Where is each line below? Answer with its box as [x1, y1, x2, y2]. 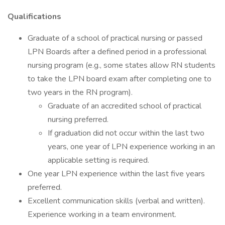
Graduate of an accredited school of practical [48, 100, 201, 111]
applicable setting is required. [48, 155, 149, 166]
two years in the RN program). [28, 87, 135, 98]
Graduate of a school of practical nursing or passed [28, 33, 202, 44]
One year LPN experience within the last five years [28, 168, 205, 179]
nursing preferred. [48, 114, 110, 125]
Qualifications [8, 11, 61, 22]
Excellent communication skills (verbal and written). [28, 195, 205, 206]
